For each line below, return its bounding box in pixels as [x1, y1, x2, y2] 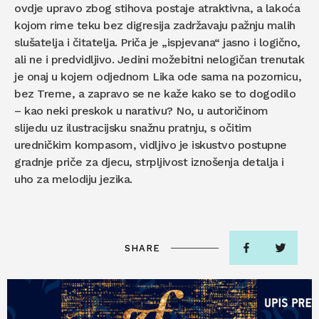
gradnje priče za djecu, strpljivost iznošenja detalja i [14, 155, 284, 169]
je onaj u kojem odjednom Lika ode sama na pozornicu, [14, 70, 302, 84]
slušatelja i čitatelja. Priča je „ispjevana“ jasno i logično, [14, 36, 300, 50]
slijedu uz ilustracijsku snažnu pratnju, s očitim [14, 121, 252, 135]
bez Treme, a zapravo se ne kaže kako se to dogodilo [14, 87, 296, 101]
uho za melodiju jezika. [14, 172, 132, 187]
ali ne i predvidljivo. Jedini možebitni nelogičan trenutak [14, 53, 305, 67]
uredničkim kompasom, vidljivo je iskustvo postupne [14, 138, 287, 152]
